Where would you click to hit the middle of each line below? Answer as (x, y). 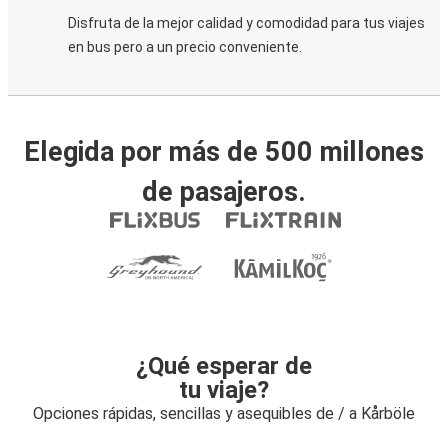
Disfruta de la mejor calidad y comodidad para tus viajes (246, 23)
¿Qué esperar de (224, 366)
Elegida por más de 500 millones (224, 152)
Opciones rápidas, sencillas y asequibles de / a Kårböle (224, 413)
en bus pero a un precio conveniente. (185, 47)
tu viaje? (224, 390)
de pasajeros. (224, 192)
